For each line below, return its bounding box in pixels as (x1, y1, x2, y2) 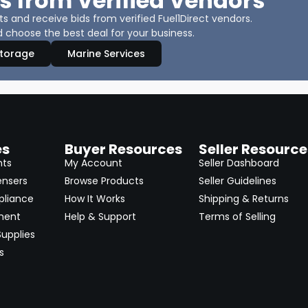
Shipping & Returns (199, 191, 289, 206)
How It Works (64, 191, 125, 206)
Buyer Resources (64, 139, 182, 159)
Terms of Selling (199, 209, 276, 223)
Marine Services (67, 46, 145, 60)
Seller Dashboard (199, 155, 280, 170)
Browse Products (64, 173, 144, 188)
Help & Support (64, 209, 136, 223)
